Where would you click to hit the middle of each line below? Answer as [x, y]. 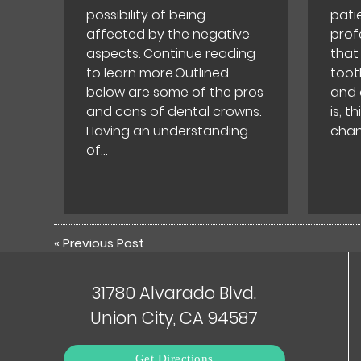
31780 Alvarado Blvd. [174, 293]
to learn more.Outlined [158, 73]
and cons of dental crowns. [174, 112]
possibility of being [146, 15]
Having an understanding [168, 131]
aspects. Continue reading [171, 54]
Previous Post [104, 243]
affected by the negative [168, 35]
